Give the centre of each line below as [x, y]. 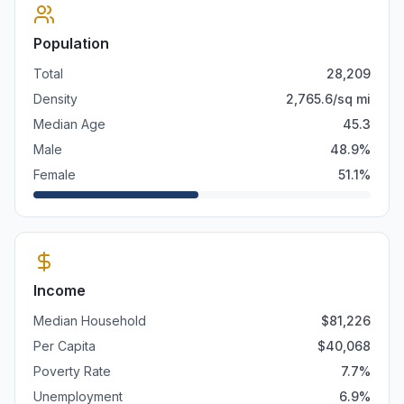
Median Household [90, 321]
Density [55, 99]
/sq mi [352, 99]
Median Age [69, 124]
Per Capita [64, 346]
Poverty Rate [72, 371]
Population [71, 43]
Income [60, 290]
